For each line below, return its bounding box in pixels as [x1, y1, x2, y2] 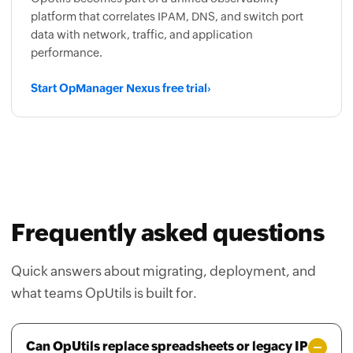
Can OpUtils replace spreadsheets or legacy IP [26, 306, 308, 321]
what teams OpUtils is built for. [11, 252, 197, 268]
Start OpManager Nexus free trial [31, 49, 207, 61]
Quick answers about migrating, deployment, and [11, 230, 316, 246]
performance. [31, 13, 102, 26]
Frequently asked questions [11, 186, 325, 214]
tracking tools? [26, 322, 117, 337]
